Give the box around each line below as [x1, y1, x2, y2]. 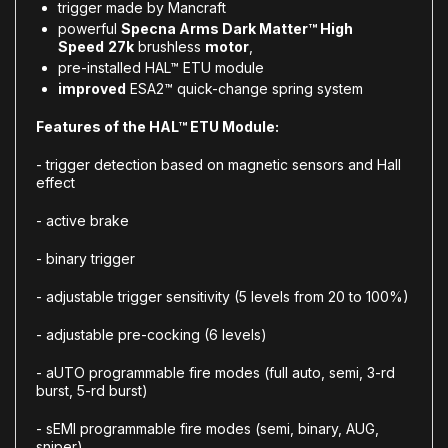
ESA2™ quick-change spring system [130, 79, 363, 97]
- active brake [36, 211, 129, 229]
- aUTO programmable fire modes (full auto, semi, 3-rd [36, 363, 395, 381]
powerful [58, 19, 117, 37]
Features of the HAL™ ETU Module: [36, 117, 279, 135]
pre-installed [58, 58, 141, 76]
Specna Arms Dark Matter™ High [121, 19, 353, 37]
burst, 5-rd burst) [36, 381, 148, 399]
